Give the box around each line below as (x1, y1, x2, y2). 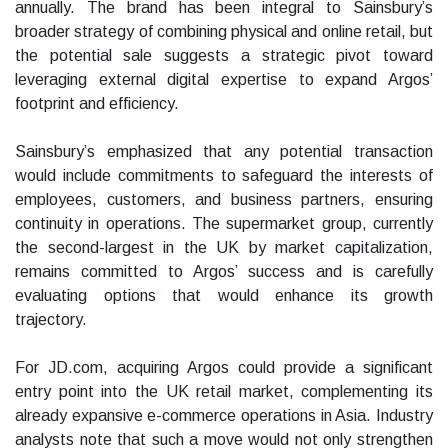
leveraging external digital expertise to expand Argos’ (15, 71, 433, 89)
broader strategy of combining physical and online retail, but (15, 23, 433, 41)
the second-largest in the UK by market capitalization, (15, 239, 433, 257)
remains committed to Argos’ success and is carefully (15, 263, 433, 281)
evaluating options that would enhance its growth (15, 287, 433, 305)
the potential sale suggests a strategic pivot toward (15, 47, 433, 65)
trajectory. (15, 311, 87, 329)
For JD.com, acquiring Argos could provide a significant (15, 359, 433, 377)
